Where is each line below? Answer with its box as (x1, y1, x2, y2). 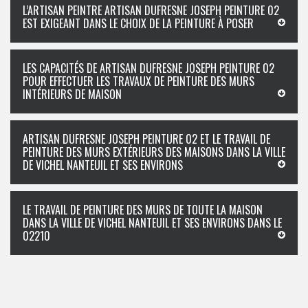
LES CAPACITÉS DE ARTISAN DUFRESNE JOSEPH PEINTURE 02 (23, 60, 274, 76)
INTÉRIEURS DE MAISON (23, 86, 122, 102)
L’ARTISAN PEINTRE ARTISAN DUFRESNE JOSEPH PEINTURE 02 (23, 2, 279, 19)
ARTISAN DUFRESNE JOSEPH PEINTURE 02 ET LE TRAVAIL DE (23, 131, 270, 147)
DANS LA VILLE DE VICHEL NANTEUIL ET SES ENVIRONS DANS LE (23, 214, 282, 231)
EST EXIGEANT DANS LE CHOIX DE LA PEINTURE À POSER (23, 15, 254, 32)
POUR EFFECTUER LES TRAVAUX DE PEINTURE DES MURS (23, 73, 254, 89)
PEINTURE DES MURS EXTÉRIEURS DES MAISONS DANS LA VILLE (23, 144, 285, 160)
